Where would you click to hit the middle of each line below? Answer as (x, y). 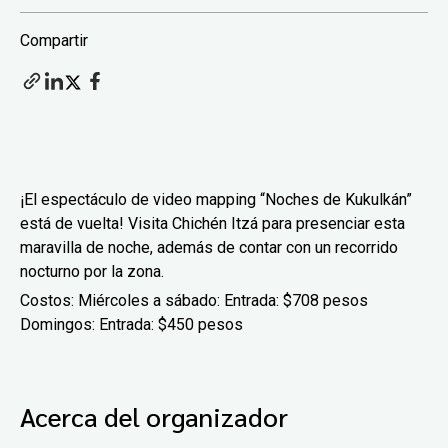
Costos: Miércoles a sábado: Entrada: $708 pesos (194, 300)
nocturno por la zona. (92, 271)
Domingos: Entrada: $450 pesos (131, 324)
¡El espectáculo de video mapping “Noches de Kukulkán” (216, 199)
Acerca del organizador (154, 415)
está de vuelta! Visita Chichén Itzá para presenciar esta (212, 223)
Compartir (54, 40)
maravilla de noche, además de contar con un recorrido (209, 247)
